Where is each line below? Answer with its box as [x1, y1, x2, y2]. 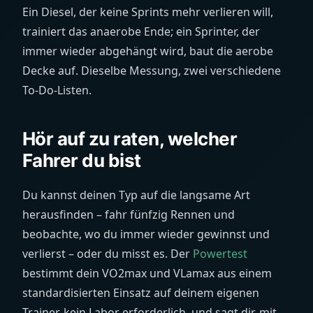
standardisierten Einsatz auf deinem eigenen [22, 285, 259, 300]
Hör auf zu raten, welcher [22, 128, 237, 150]
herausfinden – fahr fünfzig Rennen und [22, 207, 235, 222]
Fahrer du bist [22, 150, 141, 171]
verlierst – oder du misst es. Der [22, 246, 193, 261]
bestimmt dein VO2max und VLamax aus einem [22, 265, 272, 281]
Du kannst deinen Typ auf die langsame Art [22, 187, 250, 203]
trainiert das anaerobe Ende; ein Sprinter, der [22, 24, 260, 39]
